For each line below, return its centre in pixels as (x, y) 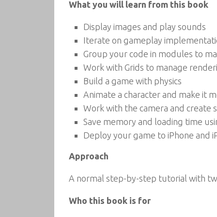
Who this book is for (110, 201)
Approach (89, 156)
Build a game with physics (132, 81)
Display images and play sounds (145, 27)
